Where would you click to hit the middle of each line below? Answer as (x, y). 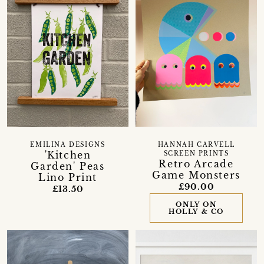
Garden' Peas (68, 166)
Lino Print (67, 178)
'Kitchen (68, 155)
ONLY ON (196, 205)
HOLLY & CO (196, 212)
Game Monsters (196, 175)
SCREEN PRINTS (196, 154)
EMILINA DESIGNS (68, 145)
